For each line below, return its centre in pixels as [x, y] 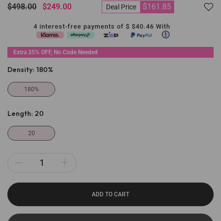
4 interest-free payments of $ [83, 26]
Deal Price [121, 7]
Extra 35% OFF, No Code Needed [55, 52]
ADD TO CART [110, 194]
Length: [21, 113]
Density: [22, 69]
